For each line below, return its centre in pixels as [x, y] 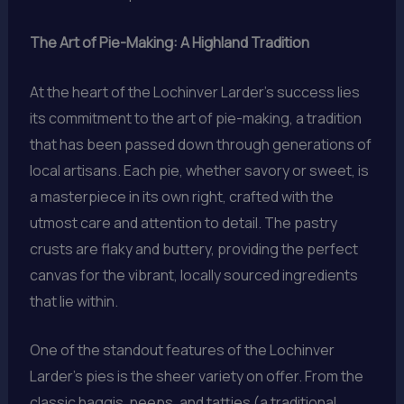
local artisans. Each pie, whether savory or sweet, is [199, 170]
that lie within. [73, 301]
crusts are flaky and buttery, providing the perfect [193, 248]
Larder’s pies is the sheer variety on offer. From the [196, 376]
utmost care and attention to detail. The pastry [183, 222]
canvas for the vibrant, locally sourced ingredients [193, 275]
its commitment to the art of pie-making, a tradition [195, 118]
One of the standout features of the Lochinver [182, 350]
